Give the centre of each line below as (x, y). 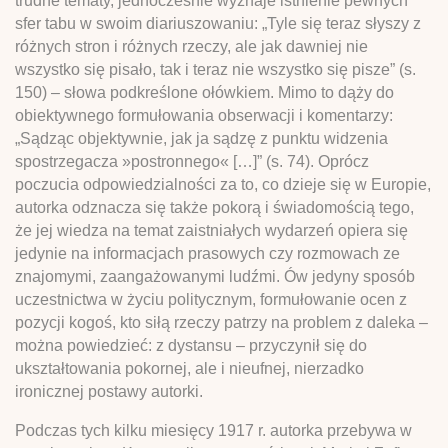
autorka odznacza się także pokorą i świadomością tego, (214, 207)
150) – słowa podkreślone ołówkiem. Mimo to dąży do (204, 92)
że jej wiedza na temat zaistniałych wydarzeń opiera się (211, 230)
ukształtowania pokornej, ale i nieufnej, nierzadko (189, 368)
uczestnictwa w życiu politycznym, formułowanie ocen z (211, 299)
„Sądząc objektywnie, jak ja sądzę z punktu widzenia (201, 138)
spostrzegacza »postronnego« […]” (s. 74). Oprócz (192, 161)
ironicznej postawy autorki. (109, 391)
